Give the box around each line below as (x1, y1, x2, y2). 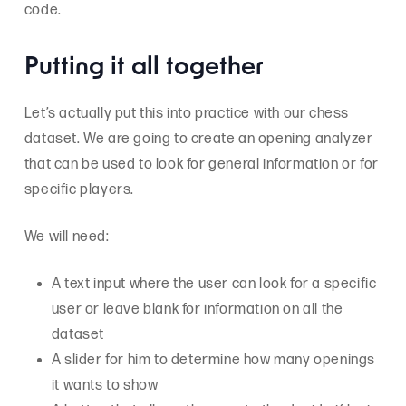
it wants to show (51, 377, 159, 395)
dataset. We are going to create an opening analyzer (24, 130, 373, 149)
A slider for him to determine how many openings (51, 352, 376, 370)
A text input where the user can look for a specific (51, 275, 377, 294)
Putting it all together (24, 56, 264, 82)
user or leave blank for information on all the (51, 301, 343, 319)
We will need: (24, 228, 110, 246)
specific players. (24, 181, 135, 199)
